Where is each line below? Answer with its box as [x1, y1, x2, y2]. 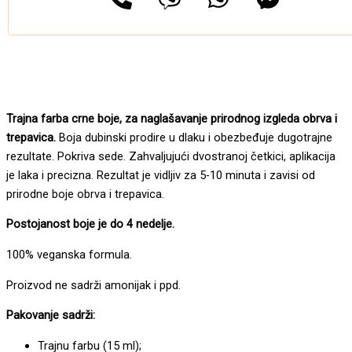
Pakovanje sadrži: [6, 308, 95, 323]
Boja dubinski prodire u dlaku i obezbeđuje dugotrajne [56, 130, 332, 145]
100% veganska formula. [6, 247, 132, 262]
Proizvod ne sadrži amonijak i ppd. [6, 277, 181, 292]
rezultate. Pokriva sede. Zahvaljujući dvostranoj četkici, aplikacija [6, 148, 335, 163]
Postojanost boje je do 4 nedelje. [6, 217, 174, 232]
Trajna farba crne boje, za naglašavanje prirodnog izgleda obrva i [6, 111, 337, 126]
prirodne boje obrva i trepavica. [6, 186, 164, 201]
